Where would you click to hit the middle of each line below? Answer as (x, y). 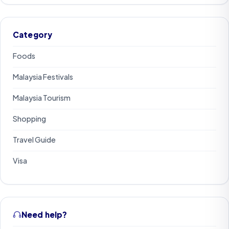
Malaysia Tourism (42, 98)
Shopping (29, 119)
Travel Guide (34, 140)
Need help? (44, 214)
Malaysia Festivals (43, 77)
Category (33, 34)
